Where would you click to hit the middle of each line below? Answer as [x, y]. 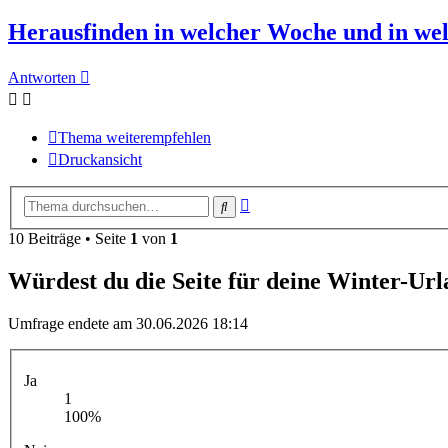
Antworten [42, 78]
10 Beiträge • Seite [69, 238]
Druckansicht [100, 160]
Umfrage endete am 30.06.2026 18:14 [128, 323]
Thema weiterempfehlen [134, 138]
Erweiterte [281, 201]
